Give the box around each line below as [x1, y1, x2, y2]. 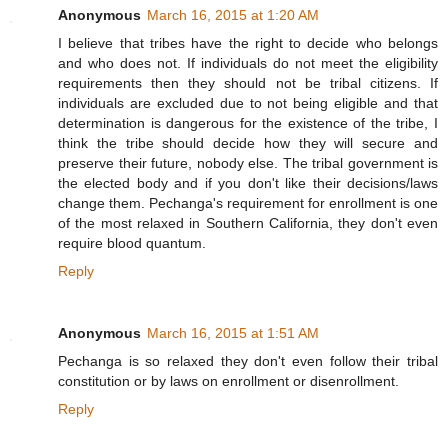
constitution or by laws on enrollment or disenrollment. [58, 373, 399, 390]
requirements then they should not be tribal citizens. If [58, 75, 438, 92]
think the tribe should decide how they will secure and [58, 135, 438, 152]
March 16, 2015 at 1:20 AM [147, 7, 319, 24]
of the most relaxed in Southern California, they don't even [58, 215, 438, 232]
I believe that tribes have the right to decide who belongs [58, 35, 438, 52]
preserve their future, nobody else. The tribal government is [58, 155, 438, 172]
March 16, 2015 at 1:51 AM [147, 325, 319, 342]
